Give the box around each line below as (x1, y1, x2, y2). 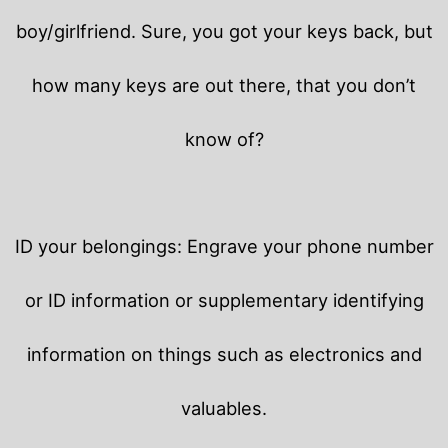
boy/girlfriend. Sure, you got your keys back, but (15, 19, 433, 42)
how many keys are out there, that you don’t (32, 73, 416, 96)
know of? (184, 127, 264, 150)
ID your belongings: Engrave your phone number (14, 235, 434, 258)
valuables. (181, 397, 267, 420)
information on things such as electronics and (26, 343, 422, 366)
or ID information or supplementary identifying (24, 289, 424, 312)
